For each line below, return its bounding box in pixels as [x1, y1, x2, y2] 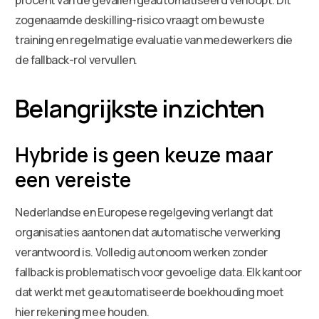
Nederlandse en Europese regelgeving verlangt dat [15, 204, 273, 220]
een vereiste [15, 165, 132, 193]
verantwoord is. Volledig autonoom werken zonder [15, 244, 268, 260]
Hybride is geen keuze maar [15, 140, 274, 168]
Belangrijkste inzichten [15, 91, 265, 125]
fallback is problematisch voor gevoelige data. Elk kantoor [15, 263, 302, 280]
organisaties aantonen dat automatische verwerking [15, 224, 281, 240]
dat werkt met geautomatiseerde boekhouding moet [15, 283, 284, 300]
